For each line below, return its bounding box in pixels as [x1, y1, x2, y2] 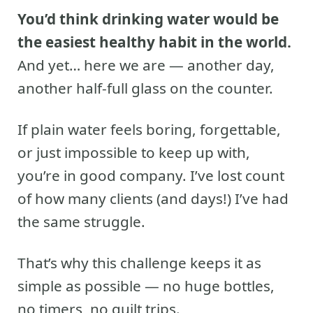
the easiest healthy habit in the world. [17, 31, 291, 52]
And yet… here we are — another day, [17, 54, 275, 75]
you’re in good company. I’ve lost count [17, 165, 284, 185]
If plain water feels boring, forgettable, [17, 119, 281, 139]
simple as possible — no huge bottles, [17, 275, 275, 296]
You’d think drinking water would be [17, 8, 279, 29]
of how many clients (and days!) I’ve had [17, 188, 289, 208]
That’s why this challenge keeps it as [17, 252, 261, 272]
